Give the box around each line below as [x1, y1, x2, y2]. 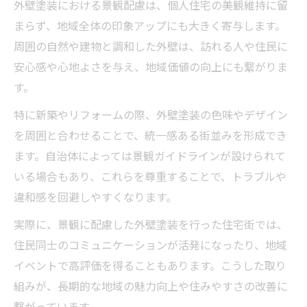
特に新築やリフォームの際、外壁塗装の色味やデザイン [14, 106, 288, 123]
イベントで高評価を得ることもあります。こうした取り [14, 256, 286, 273]
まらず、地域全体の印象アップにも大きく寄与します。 [14, 16, 286, 34]
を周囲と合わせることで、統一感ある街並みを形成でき [14, 126, 287, 143]
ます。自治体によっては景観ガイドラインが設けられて [14, 147, 286, 164]
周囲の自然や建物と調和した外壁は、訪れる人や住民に [14, 37, 288, 54]
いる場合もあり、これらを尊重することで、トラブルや [14, 167, 286, 184]
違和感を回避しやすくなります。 [14, 188, 177, 205]
